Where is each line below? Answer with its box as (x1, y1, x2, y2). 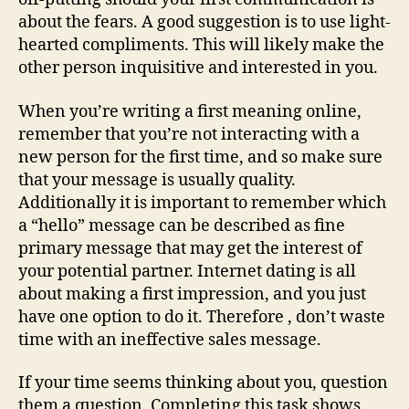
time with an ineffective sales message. (18, 329, 321, 351)
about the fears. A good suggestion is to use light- (18, 12, 391, 34)
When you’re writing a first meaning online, (18, 100, 362, 122)
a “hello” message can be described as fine (18, 215, 345, 236)
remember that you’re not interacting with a (18, 123, 360, 145)
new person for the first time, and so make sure (18, 146, 383, 168)
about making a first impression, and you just (18, 283, 366, 305)
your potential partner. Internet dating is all (18, 260, 356, 282)
